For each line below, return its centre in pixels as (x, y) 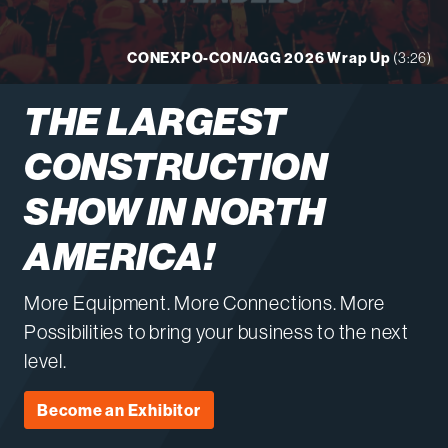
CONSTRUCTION (176, 167)
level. (45, 361)
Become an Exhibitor (119, 410)
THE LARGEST (155, 122)
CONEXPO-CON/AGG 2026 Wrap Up (259, 58)
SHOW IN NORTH (175, 212)
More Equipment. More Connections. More (205, 303)
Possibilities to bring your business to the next (216, 332)
